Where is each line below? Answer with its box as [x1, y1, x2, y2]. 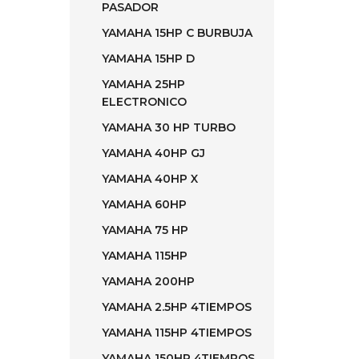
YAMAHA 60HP [102, 197, 187, 212]
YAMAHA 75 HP [102, 223, 188, 237]
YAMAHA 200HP [102, 274, 195, 288]
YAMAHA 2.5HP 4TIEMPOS [102, 300, 252, 314]
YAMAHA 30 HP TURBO [102, 120, 236, 135]
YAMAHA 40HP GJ [102, 146, 205, 160]
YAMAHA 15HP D [102, 51, 195, 66]
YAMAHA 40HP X [102, 171, 198, 186]
